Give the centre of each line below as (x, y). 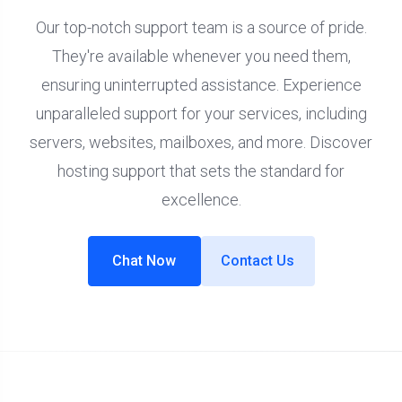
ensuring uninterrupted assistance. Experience (201, 85)
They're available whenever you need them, (201, 57)
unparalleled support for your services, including (201, 114)
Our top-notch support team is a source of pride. (201, 28)
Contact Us (258, 261)
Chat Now (144, 261)
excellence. (201, 200)
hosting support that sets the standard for (201, 171)
